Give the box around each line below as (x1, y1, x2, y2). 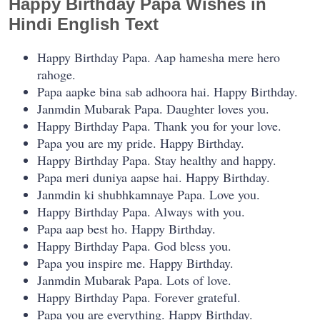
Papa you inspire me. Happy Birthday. (37, 254, 234, 271)
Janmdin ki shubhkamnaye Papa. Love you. (37, 185, 260, 203)
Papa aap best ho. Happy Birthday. (37, 219, 216, 237)
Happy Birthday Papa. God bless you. (37, 236, 231, 254)
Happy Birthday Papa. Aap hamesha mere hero (37, 48, 280, 66)
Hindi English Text (9, 14, 159, 34)
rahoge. (37, 65, 76, 83)
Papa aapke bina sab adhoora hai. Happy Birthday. (37, 82, 298, 100)
